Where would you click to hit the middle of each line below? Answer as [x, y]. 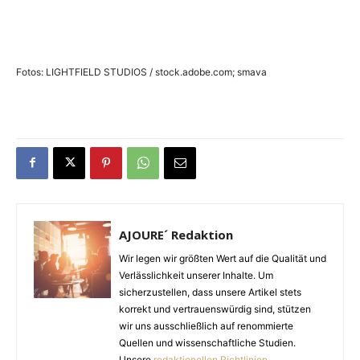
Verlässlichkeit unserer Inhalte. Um [196, 275]
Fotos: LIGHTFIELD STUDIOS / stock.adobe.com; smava [141, 72]
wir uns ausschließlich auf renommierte [206, 325]
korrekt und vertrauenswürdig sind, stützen [215, 309]
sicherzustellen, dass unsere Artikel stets [210, 292]
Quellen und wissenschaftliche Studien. [207, 342]
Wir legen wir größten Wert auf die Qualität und [223, 258]
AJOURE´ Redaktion [176, 234]
